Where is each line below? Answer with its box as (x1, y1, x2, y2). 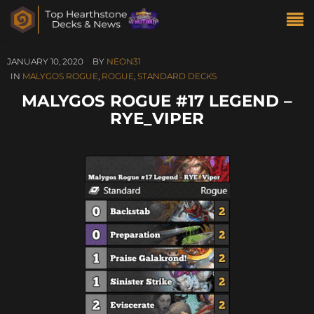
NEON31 (107, 56, 141, 67)
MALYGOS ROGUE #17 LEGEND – (22, 90, 292, 111)
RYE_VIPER (110, 108, 204, 128)
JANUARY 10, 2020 (7, 56, 83, 67)
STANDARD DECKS (137, 71, 217, 81)
